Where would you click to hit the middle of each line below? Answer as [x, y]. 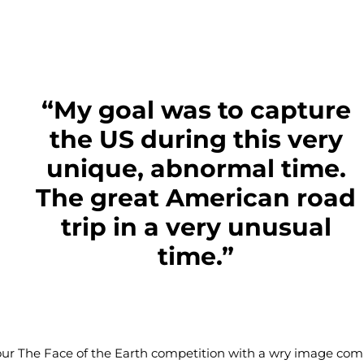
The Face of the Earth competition [122, 353]
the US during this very [196, 140]
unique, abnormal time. [196, 169]
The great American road [196, 198]
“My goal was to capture [196, 110]
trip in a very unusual [196, 227]
